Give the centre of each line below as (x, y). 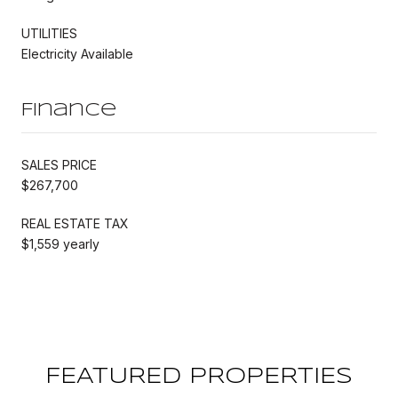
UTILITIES (49, 33)
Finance (69, 110)
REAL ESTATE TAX (75, 223)
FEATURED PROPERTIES (199, 377)
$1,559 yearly (60, 243)
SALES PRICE (59, 164)
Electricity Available (77, 53)
